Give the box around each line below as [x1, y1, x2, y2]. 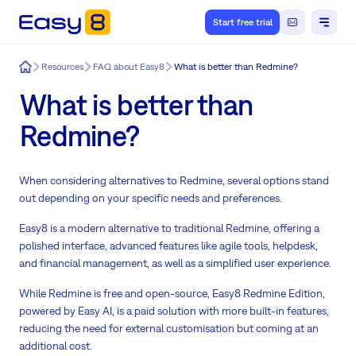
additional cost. [19, 339, 92, 353]
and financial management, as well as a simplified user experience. [19, 257, 331, 270]
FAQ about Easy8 [93, 61, 164, 72]
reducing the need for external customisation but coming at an [19, 322, 319, 335]
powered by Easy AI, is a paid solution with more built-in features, [19, 304, 329, 318]
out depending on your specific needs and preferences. [19, 192, 282, 205]
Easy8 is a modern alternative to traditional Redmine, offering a [19, 222, 319, 235]
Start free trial [212, 17, 273, 28]
